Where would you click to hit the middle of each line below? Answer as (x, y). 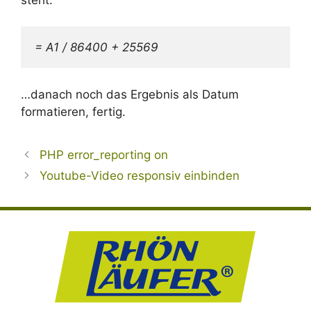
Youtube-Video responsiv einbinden (140, 175)
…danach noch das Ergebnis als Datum (130, 94)
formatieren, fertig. (73, 111)
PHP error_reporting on (104, 154)
